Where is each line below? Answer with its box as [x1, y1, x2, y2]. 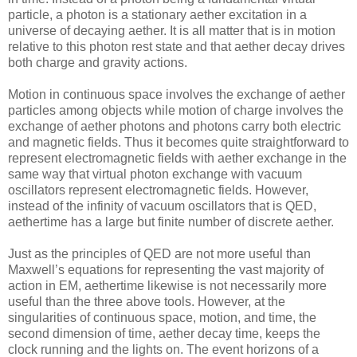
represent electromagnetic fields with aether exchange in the [8, 151, 347, 165]
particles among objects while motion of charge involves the [8, 103, 343, 117]
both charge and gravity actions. [8, 55, 187, 69]
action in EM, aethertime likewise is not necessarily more [8, 278, 327, 292]
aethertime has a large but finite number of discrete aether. [8, 214, 334, 229]
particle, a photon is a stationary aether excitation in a [8, 7, 307, 22]
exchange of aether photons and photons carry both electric [8, 119, 341, 133]
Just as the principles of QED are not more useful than [8, 246, 311, 261]
